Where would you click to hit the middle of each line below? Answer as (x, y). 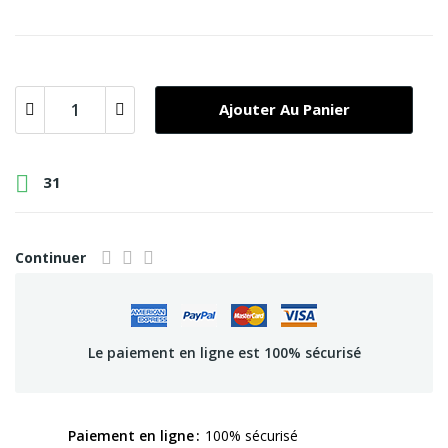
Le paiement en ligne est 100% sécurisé (224, 353)
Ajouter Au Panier (284, 109)
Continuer (50, 257)
